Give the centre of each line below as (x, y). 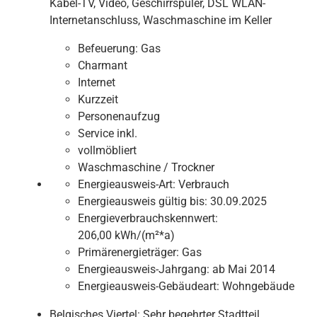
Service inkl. (108, 133)
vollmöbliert (107, 150)
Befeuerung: (108, 48)
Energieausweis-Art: (127, 184)
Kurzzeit (98, 99)
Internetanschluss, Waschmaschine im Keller (161, 20)
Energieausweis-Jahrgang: (144, 269)
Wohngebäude (258, 286)
